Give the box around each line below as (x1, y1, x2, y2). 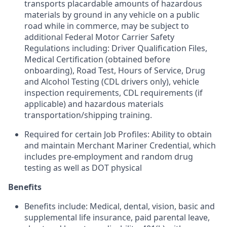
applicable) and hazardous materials (24, 98, 164, 109)
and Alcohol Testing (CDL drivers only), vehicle (24, 76, 199, 87)
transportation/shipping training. (24, 109, 152, 121)
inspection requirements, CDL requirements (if (24, 87, 203, 98)
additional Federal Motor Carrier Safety (24, 31, 174, 43)
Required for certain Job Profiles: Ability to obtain (24, 129, 212, 140)
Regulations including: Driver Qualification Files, (24, 43, 207, 54)
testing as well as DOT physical (24, 162, 142, 173)
